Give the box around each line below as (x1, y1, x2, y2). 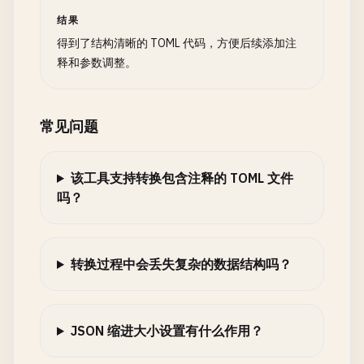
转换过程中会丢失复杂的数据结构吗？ (70, 256, 292, 272)
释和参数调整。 (57, 55, 136, 70)
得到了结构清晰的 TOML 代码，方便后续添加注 (57, 36, 297, 50)
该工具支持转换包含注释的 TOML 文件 (70, 170, 293, 186)
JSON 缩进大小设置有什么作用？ (70, 323, 263, 339)
